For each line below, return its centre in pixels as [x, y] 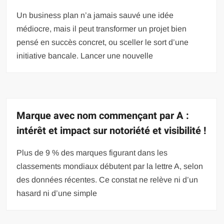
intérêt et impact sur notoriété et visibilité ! [111, 130]
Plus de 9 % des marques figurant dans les [92, 152]
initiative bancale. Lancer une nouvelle [85, 55]
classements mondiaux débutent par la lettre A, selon [110, 166]
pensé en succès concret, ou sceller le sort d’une [103, 42]
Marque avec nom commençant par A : [103, 115]
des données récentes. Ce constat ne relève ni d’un [107, 179]
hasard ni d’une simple [57, 193]
